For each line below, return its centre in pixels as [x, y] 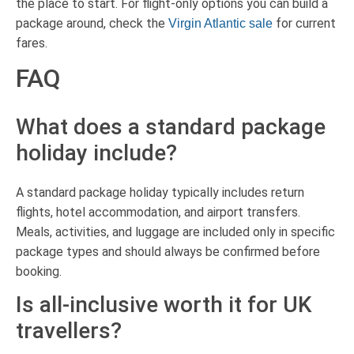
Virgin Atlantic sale [220, 24]
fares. [32, 43]
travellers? [69, 331]
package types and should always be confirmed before [168, 252]
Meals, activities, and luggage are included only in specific [175, 232]
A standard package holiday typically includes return [160, 193]
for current [304, 24]
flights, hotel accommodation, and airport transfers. [158, 213]
